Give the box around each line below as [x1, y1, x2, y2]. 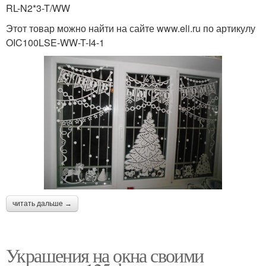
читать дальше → [12, 199, 72, 208]
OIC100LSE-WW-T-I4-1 [6, 35, 104, 49]
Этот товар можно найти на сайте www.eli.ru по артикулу [6, 21, 255, 35]
